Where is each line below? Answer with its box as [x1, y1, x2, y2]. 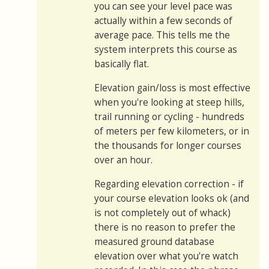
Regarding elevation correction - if [94, 178, 244, 191]
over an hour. [94, 154, 153, 167]
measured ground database [94, 235, 214, 249]
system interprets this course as [94, 43, 237, 56]
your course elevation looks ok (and [94, 192, 249, 205]
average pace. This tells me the [94, 29, 230, 42]
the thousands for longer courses [94, 139, 241, 153]
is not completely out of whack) [94, 207, 231, 220]
